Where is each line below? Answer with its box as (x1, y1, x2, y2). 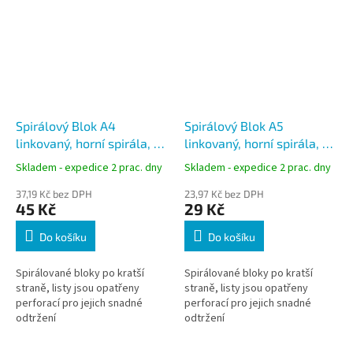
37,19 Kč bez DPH (16, 187, 92, 200)
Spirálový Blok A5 (184, 117, 284, 133)
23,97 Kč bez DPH (184, 187, 264, 200)
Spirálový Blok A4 (16, 117, 116, 133)
